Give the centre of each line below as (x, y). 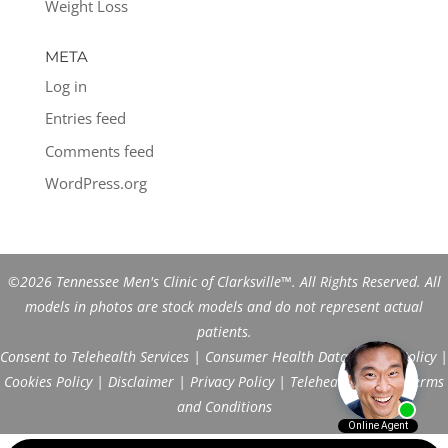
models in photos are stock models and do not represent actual (224, 306)
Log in (65, 85)
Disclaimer (141, 381)
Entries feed (85, 118)
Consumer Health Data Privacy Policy (320, 356)
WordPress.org (95, 183)
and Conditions (224, 406)
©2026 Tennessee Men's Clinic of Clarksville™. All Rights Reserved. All (224, 281)
